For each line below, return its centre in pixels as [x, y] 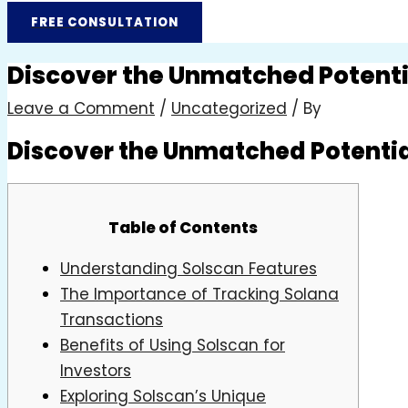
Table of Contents [183, 227]
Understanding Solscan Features [189, 268]
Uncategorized [229, 108]
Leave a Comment [81, 108]
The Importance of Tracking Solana [199, 294]
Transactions [112, 319]
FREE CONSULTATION [105, 23]
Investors [96, 370]
